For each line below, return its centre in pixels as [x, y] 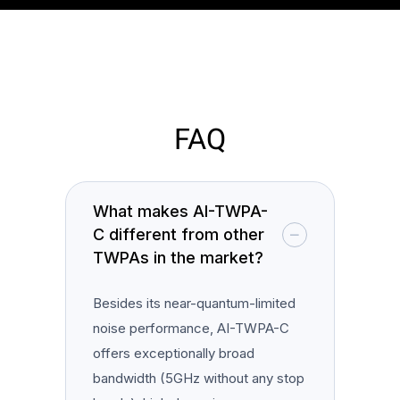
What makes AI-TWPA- [181, 211]
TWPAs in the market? [179, 257]
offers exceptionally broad [174, 353]
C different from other [179, 234]
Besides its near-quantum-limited [195, 303]
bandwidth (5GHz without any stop [199, 378]
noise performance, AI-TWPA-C [192, 328]
